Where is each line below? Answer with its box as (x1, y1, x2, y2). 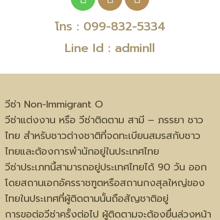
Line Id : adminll (65, 39, 155, 57)
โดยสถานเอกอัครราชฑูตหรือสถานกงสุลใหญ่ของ (5, 175, 205, 190)
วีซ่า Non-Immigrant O (5, 97, 103, 111)
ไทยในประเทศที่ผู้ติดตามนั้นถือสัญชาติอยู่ (5, 191, 168, 206)
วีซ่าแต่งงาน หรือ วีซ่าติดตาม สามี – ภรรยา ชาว (5, 112, 203, 127)
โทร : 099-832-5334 (55, 18, 165, 35)
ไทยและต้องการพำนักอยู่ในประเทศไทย (5, 144, 159, 159)
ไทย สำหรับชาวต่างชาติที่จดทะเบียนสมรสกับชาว (5, 128, 200, 143)
